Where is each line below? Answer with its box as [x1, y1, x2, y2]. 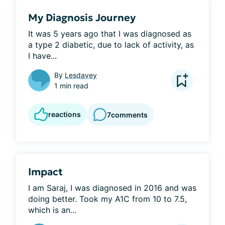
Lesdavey [65, 71, 97, 79]
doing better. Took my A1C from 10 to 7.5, [28, 194, 187, 204]
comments [111, 110, 148, 119]
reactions [48, 110, 81, 119]
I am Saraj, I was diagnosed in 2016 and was [28, 183, 196, 193]
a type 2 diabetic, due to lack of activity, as [28, 40, 194, 50]
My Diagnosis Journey [28, 11, 136, 24]
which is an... [28, 205, 76, 215]
